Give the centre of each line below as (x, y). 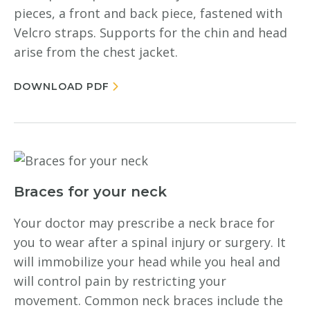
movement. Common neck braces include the (148, 300)
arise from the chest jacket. (96, 52)
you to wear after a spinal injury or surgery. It (150, 242)
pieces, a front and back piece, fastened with (148, 13)
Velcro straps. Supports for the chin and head (151, 33)
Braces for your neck (90, 192)
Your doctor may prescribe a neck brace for (144, 223)
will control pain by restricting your (120, 281)
